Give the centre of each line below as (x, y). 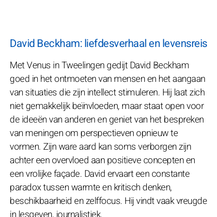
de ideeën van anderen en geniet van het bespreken (107, 119)
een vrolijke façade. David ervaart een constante (100, 174)
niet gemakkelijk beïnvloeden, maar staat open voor (107, 106)
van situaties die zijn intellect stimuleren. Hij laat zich (107, 92)
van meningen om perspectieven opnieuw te (94, 133)
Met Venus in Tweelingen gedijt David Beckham (99, 65)
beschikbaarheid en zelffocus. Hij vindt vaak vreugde (108, 201)
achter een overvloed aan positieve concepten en (102, 160)
